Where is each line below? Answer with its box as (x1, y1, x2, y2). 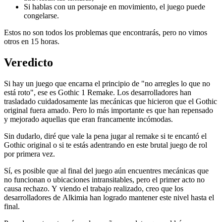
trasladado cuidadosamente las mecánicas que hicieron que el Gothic (4, 97, 217, 106)
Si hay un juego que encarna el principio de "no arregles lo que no (4, 79, 210, 88)
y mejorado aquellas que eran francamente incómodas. (4, 114, 173, 123)
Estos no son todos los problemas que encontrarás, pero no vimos (4, 28, 207, 37)
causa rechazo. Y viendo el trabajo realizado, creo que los (4, 184, 183, 193)
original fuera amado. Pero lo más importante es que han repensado (4, 106, 213, 114)
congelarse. (24, 11, 59, 20)
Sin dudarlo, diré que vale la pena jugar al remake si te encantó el (4, 131, 207, 140)
